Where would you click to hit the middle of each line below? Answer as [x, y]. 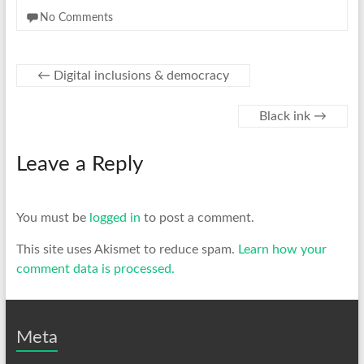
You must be [52, 218]
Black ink [287, 116]
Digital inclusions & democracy [139, 76]
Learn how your [282, 249]
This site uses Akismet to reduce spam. [127, 249]
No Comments [76, 18]
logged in [115, 218]
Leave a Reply [79, 164]
